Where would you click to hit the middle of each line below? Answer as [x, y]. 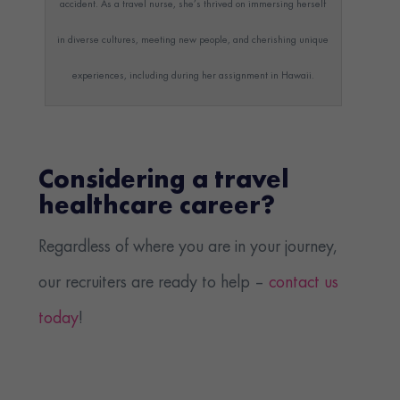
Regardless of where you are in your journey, [188, 247]
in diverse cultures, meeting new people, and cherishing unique [193, 40]
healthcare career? [157, 207]
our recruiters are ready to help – [154, 283]
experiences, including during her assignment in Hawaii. [193, 75]
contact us [304, 283]
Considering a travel [164, 181]
